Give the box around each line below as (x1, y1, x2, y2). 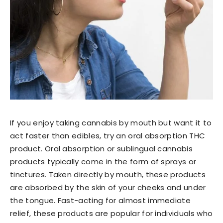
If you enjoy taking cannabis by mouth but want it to (10, 117, 212, 128)
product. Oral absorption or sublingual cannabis (10, 143, 193, 154)
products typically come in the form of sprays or (10, 156, 197, 167)
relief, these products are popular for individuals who (10, 208, 213, 219)
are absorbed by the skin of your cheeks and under (10, 182, 206, 193)
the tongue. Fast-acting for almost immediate (10, 195, 191, 206)
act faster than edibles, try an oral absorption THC (10, 130, 206, 141)
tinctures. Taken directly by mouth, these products (10, 169, 206, 180)
